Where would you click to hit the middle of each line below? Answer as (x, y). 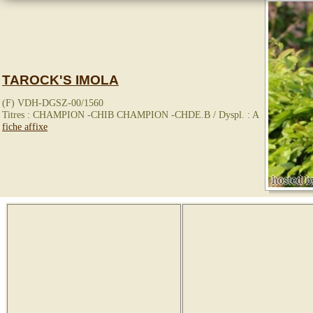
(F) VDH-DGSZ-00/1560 (53, 102)
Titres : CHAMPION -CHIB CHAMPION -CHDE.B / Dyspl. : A (131, 114)
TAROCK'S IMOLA (60, 80)
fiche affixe (25, 126)
